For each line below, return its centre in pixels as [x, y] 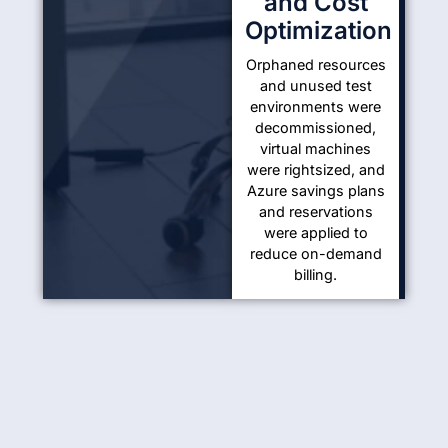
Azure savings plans [315, 191]
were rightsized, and [315, 170]
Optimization [319, 31]
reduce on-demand [315, 254]
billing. [316, 275]
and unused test [315, 86]
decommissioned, [316, 128]
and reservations [315, 212]
